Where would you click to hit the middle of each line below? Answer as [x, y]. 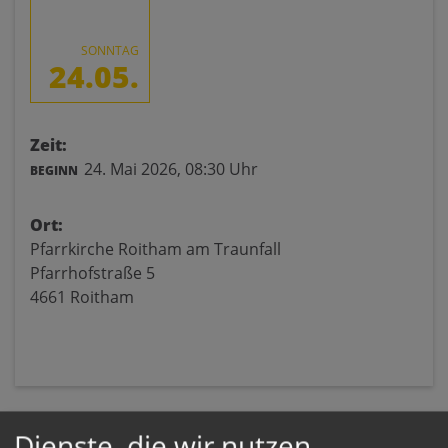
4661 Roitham [82, 297]
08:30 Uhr [221, 169]
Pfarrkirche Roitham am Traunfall [155, 249]
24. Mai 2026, [132, 169]
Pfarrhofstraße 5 [92, 273]
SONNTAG [110, 50]
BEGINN [54, 170]
